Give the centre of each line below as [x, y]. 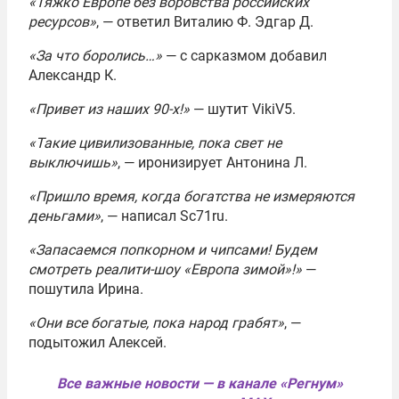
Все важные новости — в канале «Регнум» [199, 383]
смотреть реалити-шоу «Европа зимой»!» [165, 269]
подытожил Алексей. [98, 342]
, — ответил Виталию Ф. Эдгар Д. [205, 21]
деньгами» [65, 216]
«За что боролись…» [97, 55]
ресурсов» [62, 21]
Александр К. [73, 75]
